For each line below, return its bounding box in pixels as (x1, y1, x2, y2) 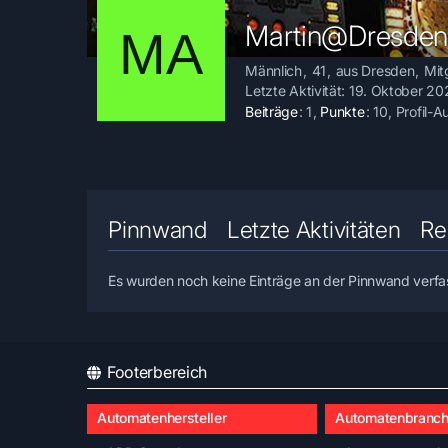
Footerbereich (106, 362, 208, 383)
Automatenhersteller (97, 409, 227, 427)
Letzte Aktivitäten (226, 216, 401, 245)
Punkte (320, 103, 365, 121)
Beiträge (245, 103, 298, 121)
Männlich (245, 62, 302, 79)
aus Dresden (335, 62, 415, 79)
